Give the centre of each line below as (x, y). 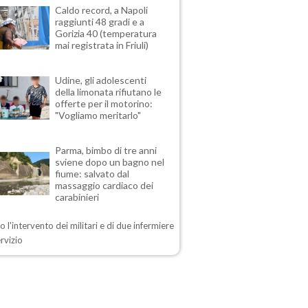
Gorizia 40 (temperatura (106, 34)
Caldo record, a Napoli (102, 10)
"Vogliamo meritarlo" (98, 115)
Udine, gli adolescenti (101, 80)
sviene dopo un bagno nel (110, 162)
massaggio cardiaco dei (104, 186)
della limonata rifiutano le (109, 92)
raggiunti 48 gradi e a (100, 22)
